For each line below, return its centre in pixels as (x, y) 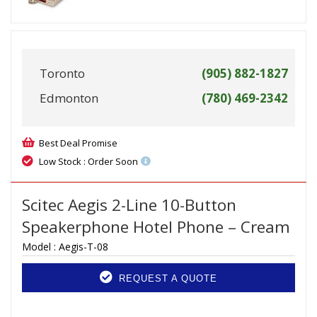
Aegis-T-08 (83, 247)
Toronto (62, 74)
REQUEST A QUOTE (166, 279)
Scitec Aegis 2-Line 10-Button (129, 205)
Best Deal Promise (78, 143)
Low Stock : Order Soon (88, 162)
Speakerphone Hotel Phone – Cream (156, 227)
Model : (40, 247)
